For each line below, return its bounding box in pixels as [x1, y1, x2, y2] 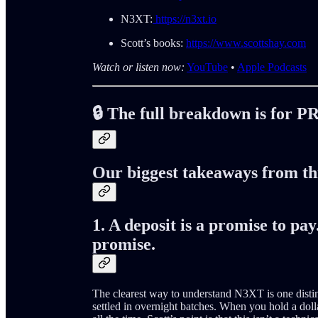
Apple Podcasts [237, 61, 307, 74]
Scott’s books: [121, 37, 186, 50]
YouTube [187, 61, 228, 74]
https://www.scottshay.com [186, 37, 306, 50]
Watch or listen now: [92, 61, 185, 74]
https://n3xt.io [153, 13, 216, 26]
